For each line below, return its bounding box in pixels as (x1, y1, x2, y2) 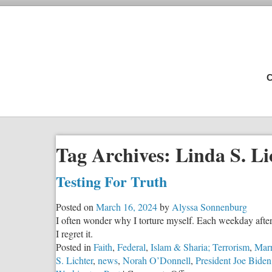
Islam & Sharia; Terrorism (151, 240, 250, 253)
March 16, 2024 (96, 200, 157, 213)
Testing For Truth (56, 170, 167, 192)
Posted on (56, 200, 93, 213)
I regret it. (56, 226, 96, 240)
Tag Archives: (56, 140, 175, 169)
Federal (117, 240, 146, 253)
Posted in (56, 240, 91, 253)
